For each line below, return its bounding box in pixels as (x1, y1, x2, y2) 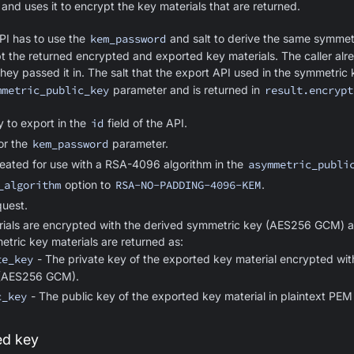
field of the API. (104, 116, 188, 130)
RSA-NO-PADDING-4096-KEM (115, 178, 261, 192)
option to (62, 178, 115, 191)
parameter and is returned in (110, 83, 264, 96)
